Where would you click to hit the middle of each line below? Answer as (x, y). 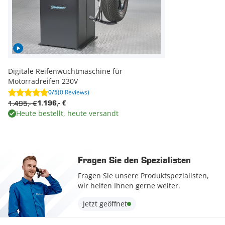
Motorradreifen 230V (43, 81)
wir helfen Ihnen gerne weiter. (129, 185)
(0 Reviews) (74, 92)
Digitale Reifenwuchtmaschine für (65, 71)
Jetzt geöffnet (105, 203)
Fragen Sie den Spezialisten (134, 160)
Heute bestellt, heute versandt (67, 113)
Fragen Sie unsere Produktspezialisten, (143, 175)
